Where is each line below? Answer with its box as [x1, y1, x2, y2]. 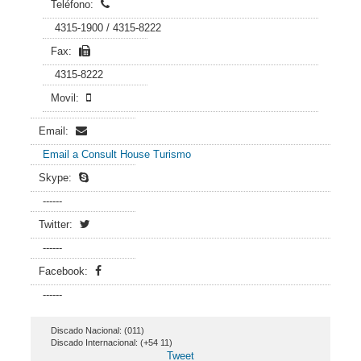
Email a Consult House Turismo [43, 148, 191, 160]
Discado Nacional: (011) [51, 326, 144, 335]
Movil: [51, 92, 82, 104]
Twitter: [39, 218, 76, 230]
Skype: [39, 172, 75, 184]
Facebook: [39, 265, 91, 277]
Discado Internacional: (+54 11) [51, 338, 172, 347]
